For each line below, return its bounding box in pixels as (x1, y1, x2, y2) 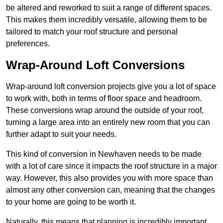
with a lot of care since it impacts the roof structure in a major (6, 162, 217, 171)
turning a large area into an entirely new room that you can (6, 118, 210, 127)
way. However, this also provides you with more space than (6, 174, 213, 183)
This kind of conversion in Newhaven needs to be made (6, 150, 202, 159)
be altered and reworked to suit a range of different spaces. (6, 3, 212, 12)
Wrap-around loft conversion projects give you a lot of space (6, 82, 216, 91)
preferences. (6, 39, 50, 48)
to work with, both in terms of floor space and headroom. (6, 94, 202, 103)
